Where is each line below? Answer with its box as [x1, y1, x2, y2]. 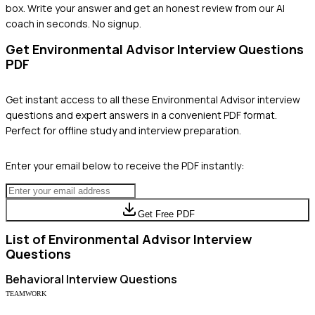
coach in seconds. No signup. [6, 16, 141, 30]
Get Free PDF [137, 208, 195, 219]
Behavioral [6, 271, 64, 287]
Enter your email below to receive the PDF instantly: [6, 158, 244, 172]
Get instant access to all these [6, 92, 152, 106]
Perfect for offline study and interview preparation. [6, 123, 241, 137]
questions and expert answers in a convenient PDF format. [6, 108, 277, 122]
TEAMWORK [6, 289, 46, 297]
